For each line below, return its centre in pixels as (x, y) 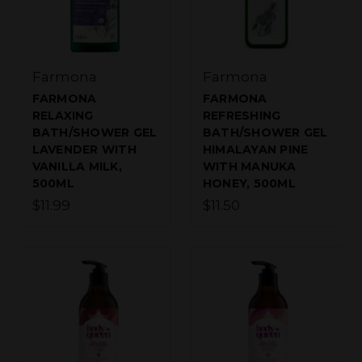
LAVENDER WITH (84, 149)
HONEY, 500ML (249, 183)
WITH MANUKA (249, 166)
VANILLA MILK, (77, 166)
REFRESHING (242, 115)
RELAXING (63, 115)
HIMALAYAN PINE (255, 149)
